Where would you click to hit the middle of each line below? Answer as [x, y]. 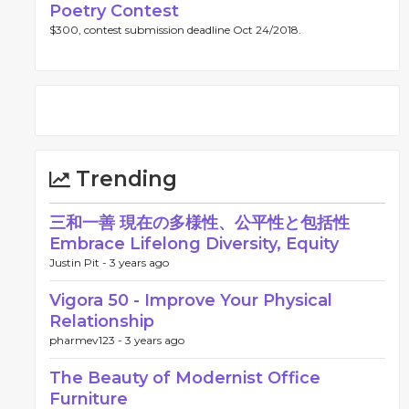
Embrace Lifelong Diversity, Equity [194, 244]
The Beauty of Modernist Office [185, 378]
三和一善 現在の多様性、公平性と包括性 [208, 223]
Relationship [102, 321]
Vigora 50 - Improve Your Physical [191, 300]
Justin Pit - [79, 262]
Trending [124, 179]
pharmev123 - [87, 340]
